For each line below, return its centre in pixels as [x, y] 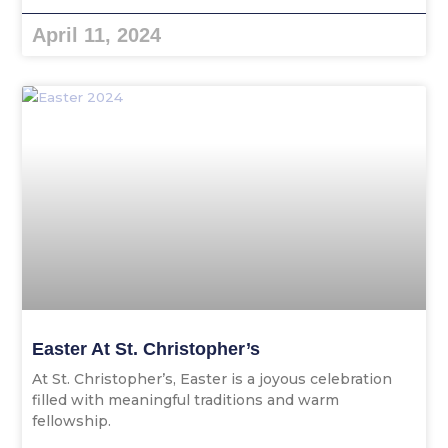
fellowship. [72, 421]
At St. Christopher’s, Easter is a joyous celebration [212, 379]
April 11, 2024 [97, 34]
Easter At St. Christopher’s [146, 349]
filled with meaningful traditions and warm [186, 400]
